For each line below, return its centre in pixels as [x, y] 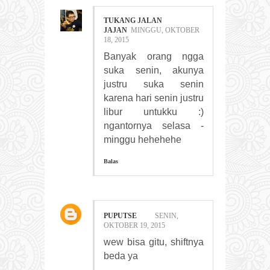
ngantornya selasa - [154, 126]
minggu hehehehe [143, 140]
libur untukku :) [154, 112]
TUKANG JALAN [133, 21]
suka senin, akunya [154, 71]
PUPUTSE [120, 216]
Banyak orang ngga [154, 57]
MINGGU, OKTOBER [165, 30]
